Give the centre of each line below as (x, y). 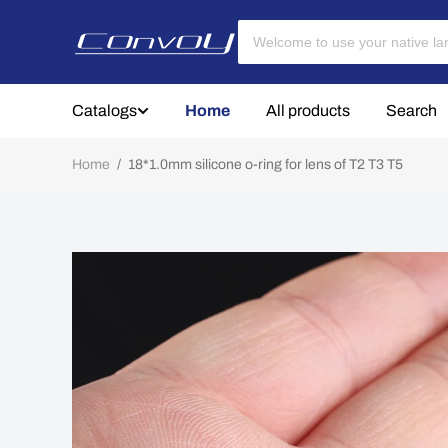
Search (411, 110)
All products (308, 110)
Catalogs (104, 110)
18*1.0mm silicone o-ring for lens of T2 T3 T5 (264, 164)
